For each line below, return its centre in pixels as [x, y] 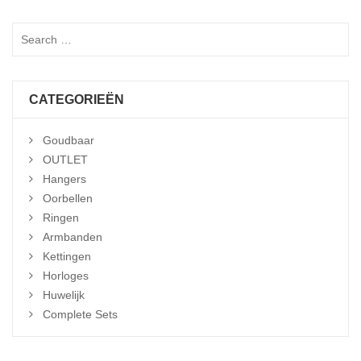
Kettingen [67, 256]
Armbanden [73, 237]
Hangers [64, 179]
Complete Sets [80, 314]
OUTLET [65, 160]
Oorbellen [68, 198]
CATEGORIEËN [77, 100]
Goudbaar [68, 140]
